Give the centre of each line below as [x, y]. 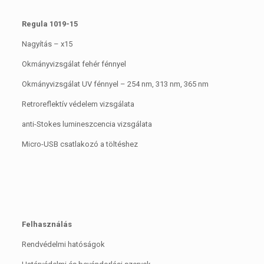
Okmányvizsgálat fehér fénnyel [74, 64]
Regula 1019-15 [49, 24]
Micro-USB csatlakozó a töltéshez [80, 144]
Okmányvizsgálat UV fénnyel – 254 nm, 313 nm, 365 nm [115, 84]
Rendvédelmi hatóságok [63, 244]
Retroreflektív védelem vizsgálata [78, 104]
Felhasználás [47, 224]
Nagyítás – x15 [47, 44]
